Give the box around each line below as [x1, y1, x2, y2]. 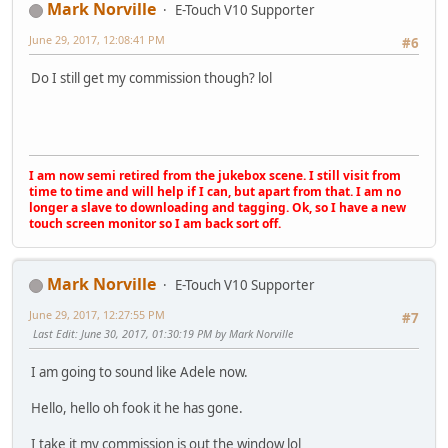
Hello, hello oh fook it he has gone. [31, 398, 243, 417]
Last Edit [33, 326, 75, 342]
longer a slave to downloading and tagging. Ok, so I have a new [29, 199, 406, 217]
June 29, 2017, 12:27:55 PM [29, 307, 165, 323]
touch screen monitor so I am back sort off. [29, 215, 281, 233]
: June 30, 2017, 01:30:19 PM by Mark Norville [75, 326, 293, 342]
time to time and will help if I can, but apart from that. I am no [29, 183, 401, 201]
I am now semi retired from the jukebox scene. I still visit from [29, 167, 401, 185]
